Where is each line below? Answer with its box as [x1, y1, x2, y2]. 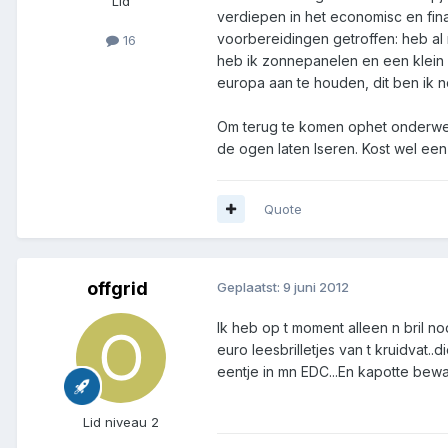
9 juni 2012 [283, 278, 349, 295]
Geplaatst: [217, 278, 283, 295]
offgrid [86, 277, 148, 299]
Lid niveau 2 [83, 413, 159, 430]
